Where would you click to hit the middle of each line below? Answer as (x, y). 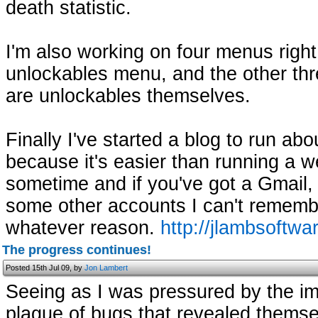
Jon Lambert (106, 268)
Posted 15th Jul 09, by (45, 268)
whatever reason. (83, 228)
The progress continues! (77, 250)
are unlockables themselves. (128, 96)
